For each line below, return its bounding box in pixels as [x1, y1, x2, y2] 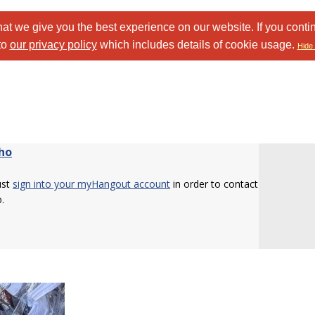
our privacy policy [9, 39, 97, 51]
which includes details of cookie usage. [96, 39, 297, 51]
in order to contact [170, 177, 258, 191]
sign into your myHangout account [13, 177, 170, 191]
